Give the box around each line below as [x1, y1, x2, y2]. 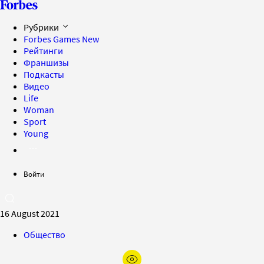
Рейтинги [24, 45, 63, 57]
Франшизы [24, 57, 69, 68]
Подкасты [24, 68, 64, 80]
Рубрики [24, 21, 61, 33]
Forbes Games [24, 33, 82, 45]
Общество [24, 229, 65, 240]
